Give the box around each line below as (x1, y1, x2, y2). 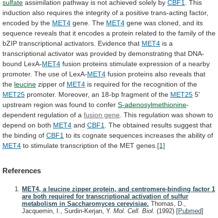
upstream (2, 100, 32, 109)
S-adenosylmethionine (118, 100, 186, 109)
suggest (174, 121, 198, 129)
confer (96, 100, 116, 109)
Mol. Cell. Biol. (113, 207, 157, 215)
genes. (136, 141, 157, 149)
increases (145, 131, 174, 139)
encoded (2, 18, 29, 27)
